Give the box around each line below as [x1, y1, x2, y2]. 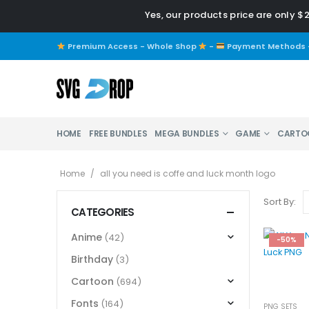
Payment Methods [224, 40, 306, 52]
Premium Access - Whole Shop [65, 40, 199, 52]
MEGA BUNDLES [154, 128, 219, 140]
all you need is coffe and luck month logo [100, 168, 275, 180]
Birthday [71, 252, 113, 266]
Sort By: [263, 195, 296, 209]
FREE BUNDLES [88, 128, 148, 140]
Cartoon [71, 274, 114, 288]
